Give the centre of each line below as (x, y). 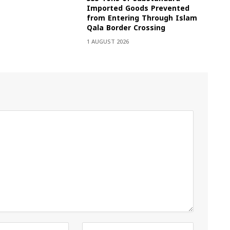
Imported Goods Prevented (138, 9)
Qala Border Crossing (126, 28)
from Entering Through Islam (142, 18)
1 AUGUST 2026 (108, 42)
